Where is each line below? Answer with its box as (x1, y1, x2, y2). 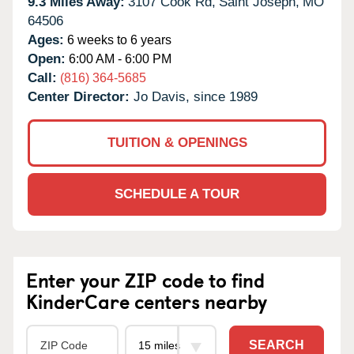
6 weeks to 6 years (64, 32, 171, 47)
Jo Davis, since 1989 (134, 88, 258, 104)
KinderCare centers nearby (26, 286, 267, 315)
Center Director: (28, 88, 134, 104)
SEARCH (249, 338, 304, 352)
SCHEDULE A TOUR (115, 186, 239, 201)
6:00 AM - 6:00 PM (66, 51, 171, 66)
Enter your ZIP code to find (26, 265, 265, 294)
